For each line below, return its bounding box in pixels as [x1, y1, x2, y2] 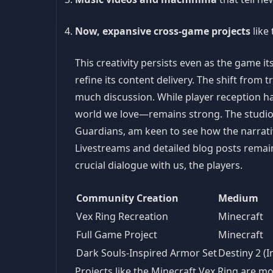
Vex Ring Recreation [76, 210, 168, 223]
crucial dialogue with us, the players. [75, 158, 243, 172]
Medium [218, 191, 258, 205]
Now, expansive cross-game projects [75, 24, 250, 38]
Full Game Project [76, 228, 157, 241]
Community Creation [76, 191, 179, 205]
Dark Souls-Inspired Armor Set [76, 246, 217, 260]
